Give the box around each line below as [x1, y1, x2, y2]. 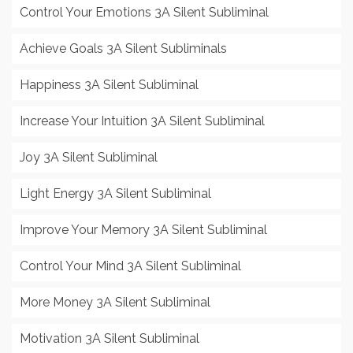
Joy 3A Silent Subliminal [20, 150, 158, 165]
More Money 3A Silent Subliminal [20, 295, 210, 310]
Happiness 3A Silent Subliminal [20, 77, 199, 93]
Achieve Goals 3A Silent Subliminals [20, 41, 227, 57]
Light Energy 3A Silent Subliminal [20, 186, 211, 202]
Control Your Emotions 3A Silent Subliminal [20, 5, 269, 20]
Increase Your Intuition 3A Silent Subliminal [20, 113, 265, 129]
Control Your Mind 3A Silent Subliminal [20, 258, 241, 274]
